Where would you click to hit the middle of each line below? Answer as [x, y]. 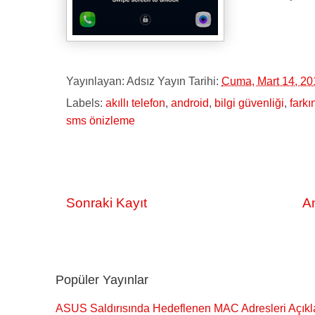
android [190, 103]
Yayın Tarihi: [189, 81]
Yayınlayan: [96, 81]
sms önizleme [101, 121]
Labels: [86, 103]
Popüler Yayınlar [102, 279]
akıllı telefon [135, 103]
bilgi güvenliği [249, 103]
